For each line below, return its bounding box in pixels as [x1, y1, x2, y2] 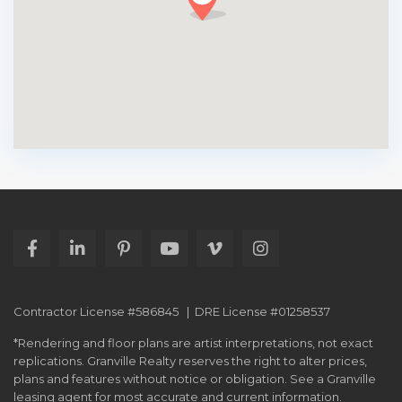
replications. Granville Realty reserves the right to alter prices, [13, 354, 367, 368]
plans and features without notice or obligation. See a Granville [13, 371, 376, 386]
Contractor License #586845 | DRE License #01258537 [13, 304, 330, 319]
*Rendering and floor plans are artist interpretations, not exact [13, 336, 373, 350]
